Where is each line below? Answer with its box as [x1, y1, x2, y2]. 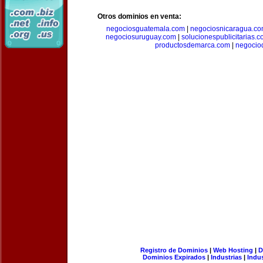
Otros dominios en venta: [97, 12, 181, 21]
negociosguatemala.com [106, 25, 185, 33]
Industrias [211, 254, 242, 261]
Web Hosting [213, 247, 253, 254]
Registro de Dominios [140, 247, 208, 254]
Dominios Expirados [143, 254, 205, 261]
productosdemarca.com [155, 41, 230, 49]
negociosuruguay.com [106, 33, 176, 41]
